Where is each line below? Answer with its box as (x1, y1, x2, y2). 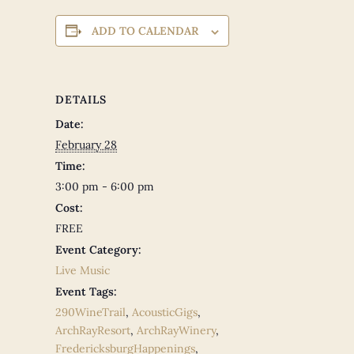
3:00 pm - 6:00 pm (55, 179, 154, 194)
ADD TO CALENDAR (92, 24, 198, 39)
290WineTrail (55, 305, 126, 320)
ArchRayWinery (137, 323, 216, 338)
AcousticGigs (132, 305, 198, 320)
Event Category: (55, 243, 141, 258)
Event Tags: (55, 284, 117, 299)
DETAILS (55, 92, 107, 107)
